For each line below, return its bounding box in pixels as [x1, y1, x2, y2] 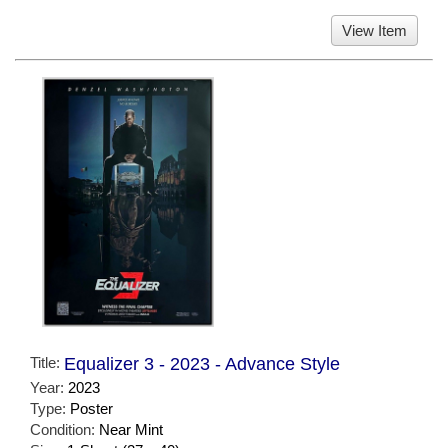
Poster [70, 400, 113, 418]
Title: [30, 354, 64, 372]
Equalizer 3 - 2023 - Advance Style [64, 354, 340, 375]
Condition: [30, 421, 99, 439]
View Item [342, 21, 407, 39]
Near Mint [99, 421, 163, 439]
